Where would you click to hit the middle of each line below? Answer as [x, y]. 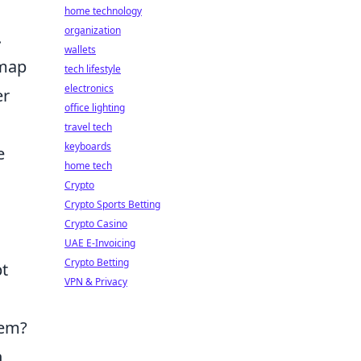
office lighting [95, 108]
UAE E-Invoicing [100, 243]
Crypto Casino [96, 224]
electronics [89, 88]
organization [93, 30]
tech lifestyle [93, 69]
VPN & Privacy [96, 282]
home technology [103, 11]
